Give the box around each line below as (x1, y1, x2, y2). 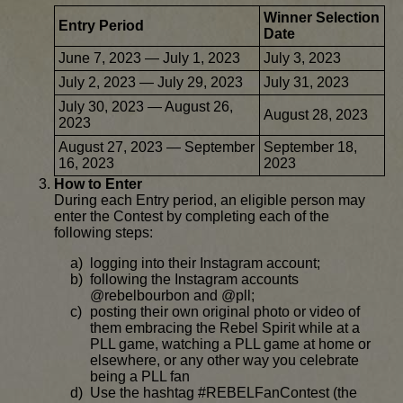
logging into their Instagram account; (90, 255, 320, 272)
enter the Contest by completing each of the (54, 209, 329, 225)
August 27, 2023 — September (58, 139, 255, 156)
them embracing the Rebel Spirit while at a (90, 320, 360, 336)
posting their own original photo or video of (90, 304, 360, 320)
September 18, (264, 139, 357, 156)
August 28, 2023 (264, 107, 368, 123)
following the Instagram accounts (90, 272, 299, 288)
